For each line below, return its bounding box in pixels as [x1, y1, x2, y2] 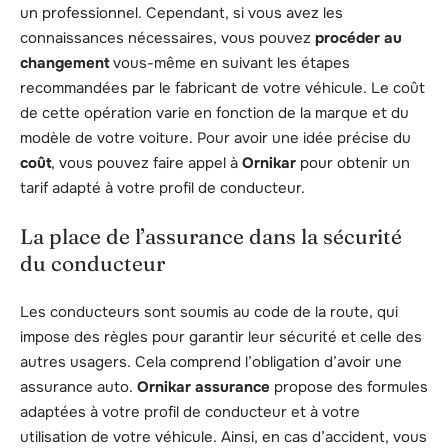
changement [20, 52, 109, 73]
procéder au [315, 27, 402, 48]
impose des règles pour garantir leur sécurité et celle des [20, 326, 422, 347]
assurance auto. [20, 376, 137, 397]
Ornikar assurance [137, 376, 270, 397]
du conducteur [20, 250, 165, 277]
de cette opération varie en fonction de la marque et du [20, 102, 409, 123]
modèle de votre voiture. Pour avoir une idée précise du [20, 127, 411, 148]
